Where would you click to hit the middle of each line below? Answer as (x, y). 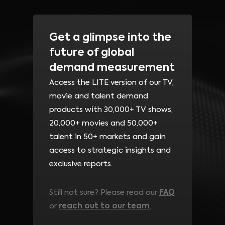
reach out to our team (104, 206)
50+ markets (107, 137)
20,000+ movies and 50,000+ (103, 124)
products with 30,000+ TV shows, (111, 110)
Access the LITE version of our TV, (111, 83)
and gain (148, 137)
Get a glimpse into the (110, 38)
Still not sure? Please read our (104, 193)
